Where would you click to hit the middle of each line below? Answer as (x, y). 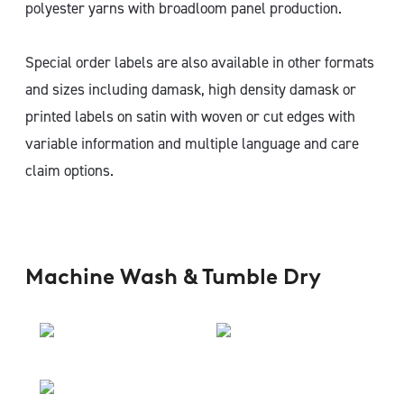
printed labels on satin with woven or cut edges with (190, 116)
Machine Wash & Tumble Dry (173, 276)
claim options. (69, 170)
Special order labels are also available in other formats (200, 62)
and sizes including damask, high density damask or (191, 89)
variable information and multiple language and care (192, 143)
